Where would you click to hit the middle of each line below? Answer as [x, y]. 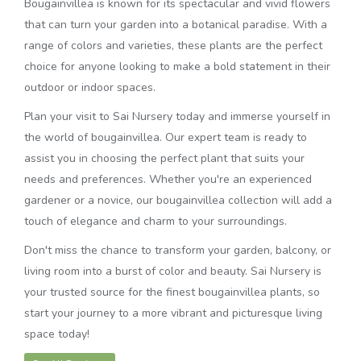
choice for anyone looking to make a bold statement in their [177, 66]
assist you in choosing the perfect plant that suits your [164, 158]
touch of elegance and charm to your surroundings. [156, 221]
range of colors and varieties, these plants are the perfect [173, 46]
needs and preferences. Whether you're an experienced [168, 179]
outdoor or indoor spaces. [90, 87]
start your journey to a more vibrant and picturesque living [173, 313]
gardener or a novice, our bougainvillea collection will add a [178, 200]
